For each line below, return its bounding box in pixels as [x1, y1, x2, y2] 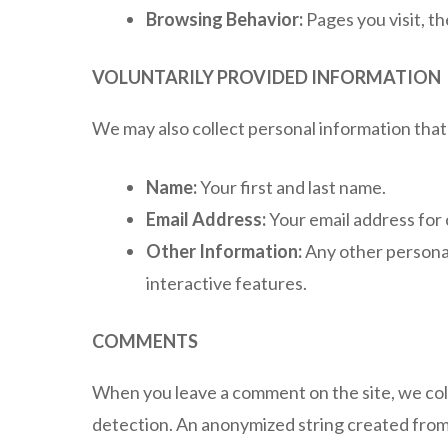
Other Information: [146, 240, 302, 262]
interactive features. [146, 272, 307, 294]
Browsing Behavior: [146, 8, 303, 30]
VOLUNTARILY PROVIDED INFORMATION [92, 66, 441, 88]
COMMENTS [92, 330, 198, 352]
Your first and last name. [197, 176, 386, 198]
